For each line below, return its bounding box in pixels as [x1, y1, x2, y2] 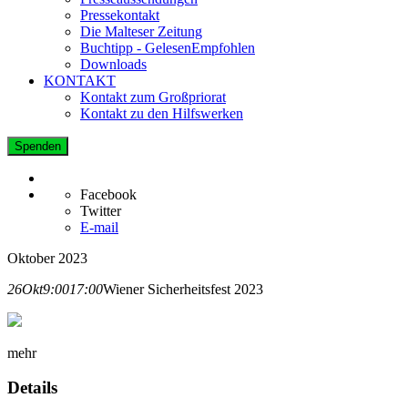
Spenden [15, 138, 61, 153]
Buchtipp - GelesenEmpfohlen [80, 39, 255, 56]
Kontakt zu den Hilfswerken [80, 105, 243, 121]
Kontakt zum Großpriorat [80, 88, 226, 105]
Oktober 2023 [7, 250, 87, 266]
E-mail [80, 219, 118, 235]
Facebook [80, 186, 137, 202]
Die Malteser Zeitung [80, 23, 202, 39]
